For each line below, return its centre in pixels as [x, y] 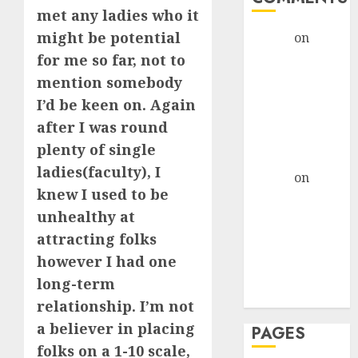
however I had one [107, 261]
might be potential [109, 38]
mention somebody [109, 82]
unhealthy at [86, 217]
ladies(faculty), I [99, 172]
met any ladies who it [118, 15]
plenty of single [96, 149]
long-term [76, 284]
